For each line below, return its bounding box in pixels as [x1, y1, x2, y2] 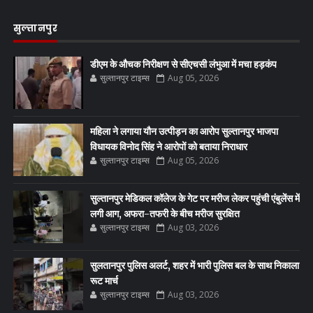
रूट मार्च [89, 274, 118, 287]
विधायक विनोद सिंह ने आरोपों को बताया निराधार [89, 140, 247, 153]
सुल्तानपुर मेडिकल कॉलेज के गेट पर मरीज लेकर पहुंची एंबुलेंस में [89, 191, 300, 205]
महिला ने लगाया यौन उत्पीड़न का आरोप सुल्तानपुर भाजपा [89, 124, 278, 138]
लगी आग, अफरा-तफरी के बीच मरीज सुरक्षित [89, 207, 240, 220]
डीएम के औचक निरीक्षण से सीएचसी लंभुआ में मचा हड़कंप [89, 57, 277, 71]
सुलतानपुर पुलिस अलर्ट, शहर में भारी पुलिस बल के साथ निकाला [89, 259, 299, 272]
